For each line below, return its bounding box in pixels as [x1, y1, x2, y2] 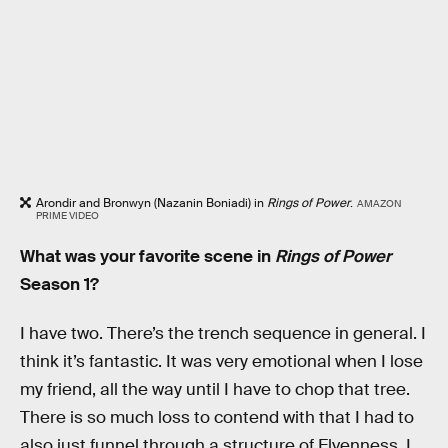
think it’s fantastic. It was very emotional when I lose [20, 351, 423, 373]
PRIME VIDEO [36, 208, 99, 222]
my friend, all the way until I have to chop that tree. [20, 379, 410, 401]
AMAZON [356, 196, 402, 210]
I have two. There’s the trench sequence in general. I [20, 323, 426, 345]
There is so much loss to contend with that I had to [20, 407, 414, 429]
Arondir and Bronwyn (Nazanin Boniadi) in [36, 194, 267, 211]
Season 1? [20, 273, 99, 295]
